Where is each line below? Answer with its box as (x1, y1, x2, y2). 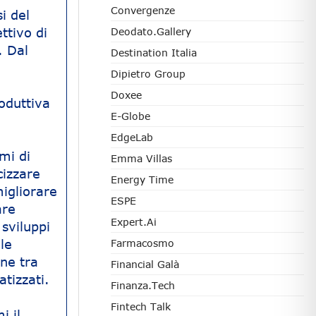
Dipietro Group (111, 68, 186, 80)
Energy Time (111, 174, 174, 186)
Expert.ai (111, 216, 157, 228)
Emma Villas (111, 152, 172, 164)
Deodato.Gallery (111, 25, 191, 37)
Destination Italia (111, 47, 197, 59)
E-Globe (111, 110, 150, 122)
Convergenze (111, 4, 175, 16)
